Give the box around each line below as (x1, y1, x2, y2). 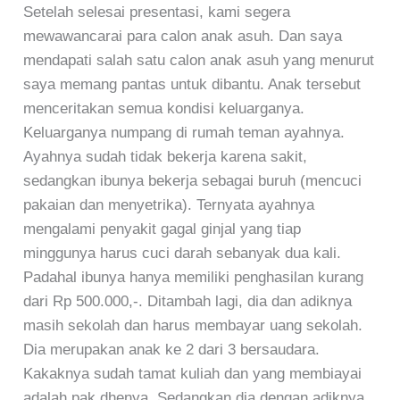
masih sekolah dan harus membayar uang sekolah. (23, 316, 363, 334)
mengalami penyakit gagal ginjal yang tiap (23, 220, 302, 237)
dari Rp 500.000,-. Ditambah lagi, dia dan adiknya (23, 292, 353, 310)
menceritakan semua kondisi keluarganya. (23, 99, 305, 117)
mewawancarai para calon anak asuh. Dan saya (23, 27, 343, 45)
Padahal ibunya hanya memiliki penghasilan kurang (23, 268, 364, 286)
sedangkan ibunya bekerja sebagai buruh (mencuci (23, 171, 362, 189)
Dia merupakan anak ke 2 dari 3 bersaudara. (23, 340, 321, 358)
